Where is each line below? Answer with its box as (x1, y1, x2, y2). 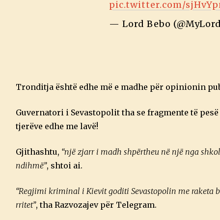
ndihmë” (16, 161, 47, 171)
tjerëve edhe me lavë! (16, 121, 98, 132)
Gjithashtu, (16, 147, 61, 157)
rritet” (16, 200, 36, 210)
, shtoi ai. (47, 161, 82, 171)
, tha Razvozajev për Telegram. (36, 200, 157, 210)
